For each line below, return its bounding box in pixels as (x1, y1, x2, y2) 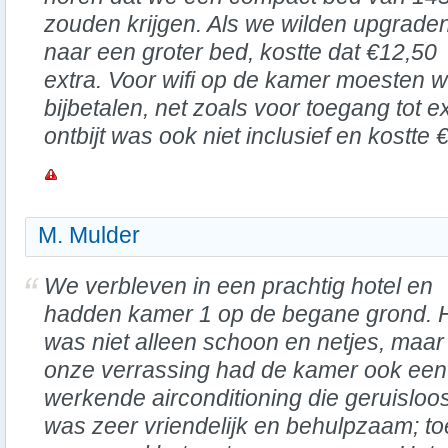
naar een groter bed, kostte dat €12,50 (44, 39, 437, 65)
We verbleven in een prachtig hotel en (44, 273, 433, 299)
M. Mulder (38, 222, 140, 248)
